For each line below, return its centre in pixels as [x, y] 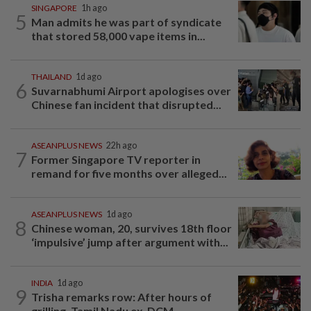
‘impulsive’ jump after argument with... [130, 242]
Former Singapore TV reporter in [116, 160]
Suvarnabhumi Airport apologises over [131, 91]
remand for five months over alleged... [129, 174]
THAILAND [51, 77]
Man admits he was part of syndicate [126, 22]
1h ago [94, 8]
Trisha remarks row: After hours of [121, 297]
